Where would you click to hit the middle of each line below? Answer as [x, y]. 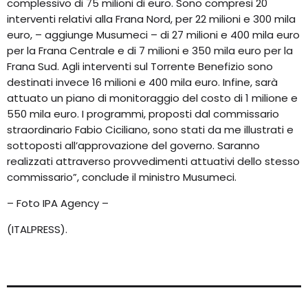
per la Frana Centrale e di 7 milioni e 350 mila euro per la [150, 51]
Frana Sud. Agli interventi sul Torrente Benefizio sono [140, 67]
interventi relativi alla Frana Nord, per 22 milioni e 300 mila [151, 19]
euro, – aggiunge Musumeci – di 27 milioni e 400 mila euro [153, 35]
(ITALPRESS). [37, 230]
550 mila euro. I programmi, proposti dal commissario [143, 114]
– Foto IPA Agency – [58, 203]
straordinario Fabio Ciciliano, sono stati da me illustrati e [150, 130]
